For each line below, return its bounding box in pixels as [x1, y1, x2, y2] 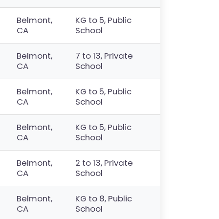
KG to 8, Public [75, 193, 132, 204]
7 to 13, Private [75, 50, 133, 62]
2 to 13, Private [75, 157, 133, 169]
